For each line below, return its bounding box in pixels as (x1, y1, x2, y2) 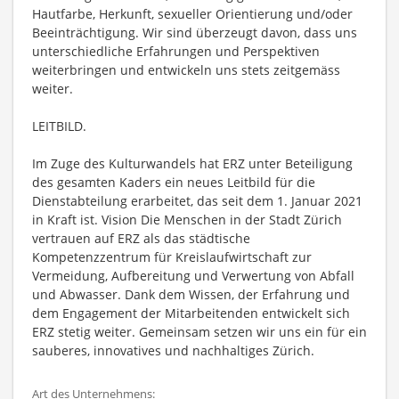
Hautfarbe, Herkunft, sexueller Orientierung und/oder (32, 5, 353, 22)
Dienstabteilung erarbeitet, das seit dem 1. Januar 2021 (32, 192, 362, 209)
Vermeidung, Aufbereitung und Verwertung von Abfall (32, 267, 354, 284)
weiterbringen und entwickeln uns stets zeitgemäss (32, 61, 340, 78)
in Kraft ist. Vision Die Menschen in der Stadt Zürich (32, 211, 342, 228)
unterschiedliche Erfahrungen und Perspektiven (32, 43, 320, 60)
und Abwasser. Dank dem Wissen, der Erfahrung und (32, 286, 350, 303)
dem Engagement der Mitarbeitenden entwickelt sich (32, 305, 350, 322)
